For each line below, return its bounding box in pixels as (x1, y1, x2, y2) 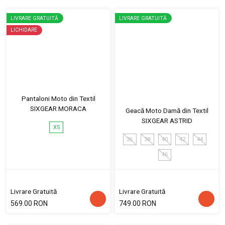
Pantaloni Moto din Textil (21, 94, 95, 103)
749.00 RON (119, 199, 156, 207)
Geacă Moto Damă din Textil (125, 106, 208, 115)
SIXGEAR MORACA (30, 104, 86, 113)
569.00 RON (11, 199, 48, 207)
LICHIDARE (11, 27, 37, 34)
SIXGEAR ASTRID (141, 117, 192, 125)
